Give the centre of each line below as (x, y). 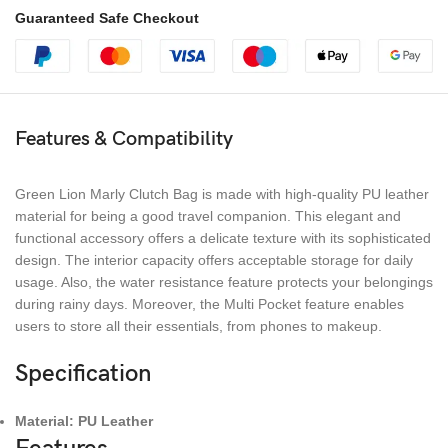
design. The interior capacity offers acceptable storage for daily (214, 259)
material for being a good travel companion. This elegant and (208, 215)
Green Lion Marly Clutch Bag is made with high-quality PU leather (222, 193)
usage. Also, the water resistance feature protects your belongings (224, 281)
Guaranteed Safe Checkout (107, 18)
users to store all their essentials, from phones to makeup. (198, 325)
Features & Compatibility (124, 138)
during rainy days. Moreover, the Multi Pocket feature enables (209, 303)
